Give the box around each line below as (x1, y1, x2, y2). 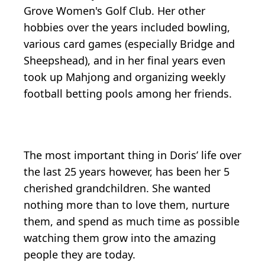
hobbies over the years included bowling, (24, 20, 230, 34)
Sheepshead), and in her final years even (24, 53, 225, 67)
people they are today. (24, 247, 135, 261)
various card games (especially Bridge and (24, 36, 235, 51)
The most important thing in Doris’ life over (24, 147, 241, 162)
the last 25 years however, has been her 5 (24, 164, 230, 179)
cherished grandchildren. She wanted (24, 180, 211, 195)
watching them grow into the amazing (24, 230, 216, 245)
